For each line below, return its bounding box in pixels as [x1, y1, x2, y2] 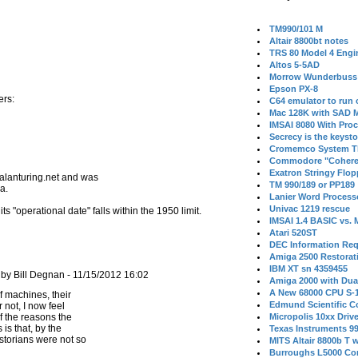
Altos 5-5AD [269, 60, 320, 70]
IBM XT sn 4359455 [269, 264, 348, 273]
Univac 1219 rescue [269, 204, 351, 213]
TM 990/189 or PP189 [269, 180, 356, 189]
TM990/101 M [269, 24, 324, 34]
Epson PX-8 [269, 84, 319, 93]
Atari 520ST [269, 228, 318, 237]
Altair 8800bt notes [269, 36, 349, 46]
